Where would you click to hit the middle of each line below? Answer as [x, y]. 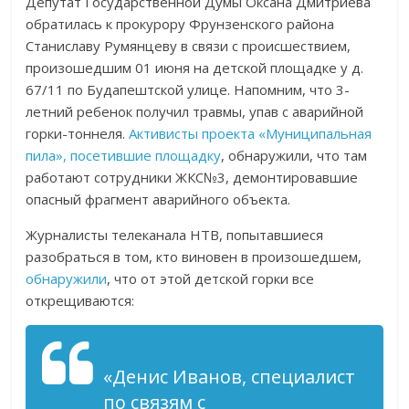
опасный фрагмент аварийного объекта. [158, 199]
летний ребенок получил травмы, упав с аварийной [195, 111]
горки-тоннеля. [78, 133]
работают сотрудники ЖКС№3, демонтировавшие [192, 177]
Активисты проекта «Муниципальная [251, 133]
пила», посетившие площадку [124, 155]
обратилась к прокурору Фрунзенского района [180, 24]
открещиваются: [80, 300]
